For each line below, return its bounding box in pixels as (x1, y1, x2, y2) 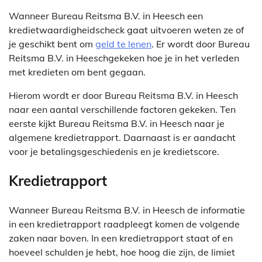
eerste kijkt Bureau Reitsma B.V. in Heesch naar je (9, 117, 225, 129)
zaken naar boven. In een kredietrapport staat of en (9, 232, 233, 244)
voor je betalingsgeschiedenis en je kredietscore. (9, 145, 219, 157)
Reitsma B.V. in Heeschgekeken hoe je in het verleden (9, 51, 239, 64)
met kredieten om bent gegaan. (9, 65, 146, 78)
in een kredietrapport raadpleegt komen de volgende (9, 218, 240, 230)
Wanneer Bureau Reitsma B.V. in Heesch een (9, 9, 203, 22)
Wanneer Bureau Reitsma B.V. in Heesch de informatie (9, 204, 245, 216)
